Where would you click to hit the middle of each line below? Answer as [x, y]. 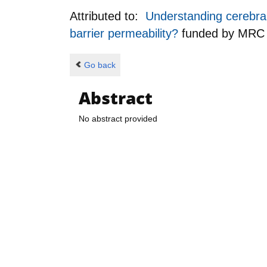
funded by [210, 33]
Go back [100, 65]
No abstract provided [118, 119]
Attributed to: [108, 16]
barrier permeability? [126, 33]
